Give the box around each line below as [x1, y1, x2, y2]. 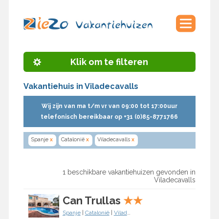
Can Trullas [62, 194, 121, 207]
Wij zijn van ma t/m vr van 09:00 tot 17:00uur [41, 103, 177, 110]
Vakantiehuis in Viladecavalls [23, 82, 138, 91]
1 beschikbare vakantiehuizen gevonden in [63, 168, 196, 176]
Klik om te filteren [70, 57, 149, 67]
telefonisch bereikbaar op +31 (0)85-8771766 [41, 113, 178, 121]
